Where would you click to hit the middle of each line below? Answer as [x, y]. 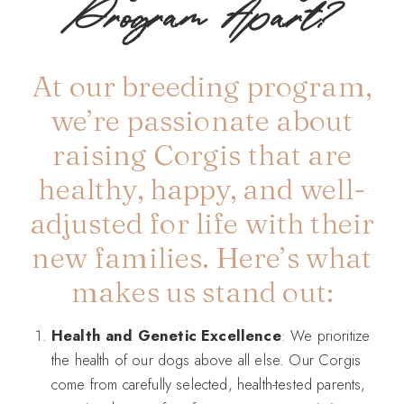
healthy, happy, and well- [202, 188]
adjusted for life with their [202, 223]
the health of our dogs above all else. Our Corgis [207, 359]
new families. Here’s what [202, 257]
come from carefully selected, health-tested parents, [209, 384]
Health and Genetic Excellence [166, 335]
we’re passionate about [202, 120]
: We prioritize [326, 335]
